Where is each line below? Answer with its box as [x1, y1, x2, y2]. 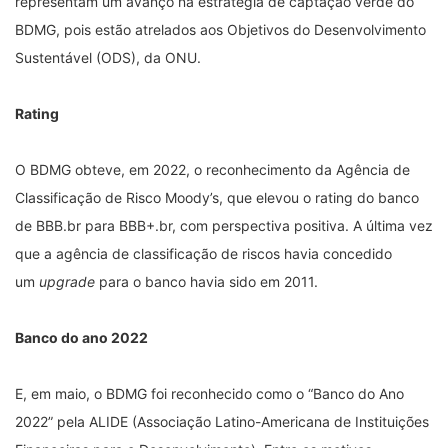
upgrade [39, 272, 95, 290]
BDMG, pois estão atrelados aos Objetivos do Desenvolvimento [15, 20, 426, 38]
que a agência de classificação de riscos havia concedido [15, 244, 392, 262]
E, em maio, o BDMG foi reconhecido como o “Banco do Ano [15, 384, 404, 402]
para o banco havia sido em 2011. [95, 272, 318, 290]
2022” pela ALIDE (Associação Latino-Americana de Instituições [15, 412, 429, 430]
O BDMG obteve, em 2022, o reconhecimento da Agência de [15, 160, 410, 178]
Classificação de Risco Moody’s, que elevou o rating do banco [15, 188, 419, 206]
